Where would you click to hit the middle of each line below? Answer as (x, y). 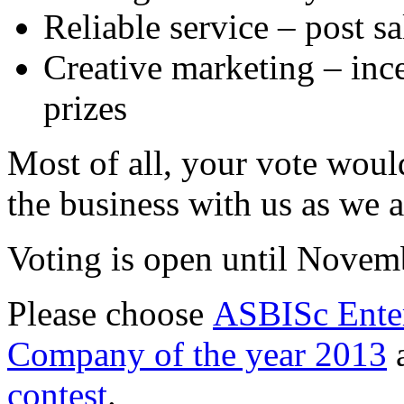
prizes (94, 107)
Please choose (110, 313)
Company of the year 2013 (197, 353)
